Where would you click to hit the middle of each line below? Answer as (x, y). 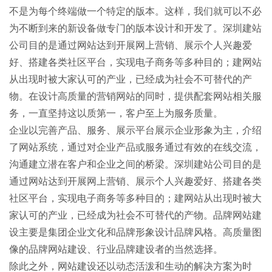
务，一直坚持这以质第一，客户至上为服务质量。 (116, 113)
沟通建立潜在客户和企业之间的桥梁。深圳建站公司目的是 (135, 164)
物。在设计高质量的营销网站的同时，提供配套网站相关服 (135, 96)
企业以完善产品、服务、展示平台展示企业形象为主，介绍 (135, 130)
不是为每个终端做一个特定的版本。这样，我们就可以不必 (135, 11)
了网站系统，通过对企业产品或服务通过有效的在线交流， (135, 147)
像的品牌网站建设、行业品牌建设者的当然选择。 (116, 249)
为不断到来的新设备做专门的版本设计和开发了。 (116, 28)
